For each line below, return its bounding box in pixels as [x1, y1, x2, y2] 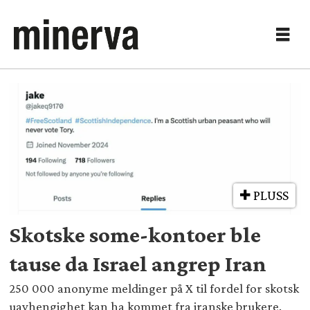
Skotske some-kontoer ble [9, 221, 262, 247]
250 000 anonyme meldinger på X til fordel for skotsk [9, 281, 300, 296]
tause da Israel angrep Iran [9, 250, 267, 276]
